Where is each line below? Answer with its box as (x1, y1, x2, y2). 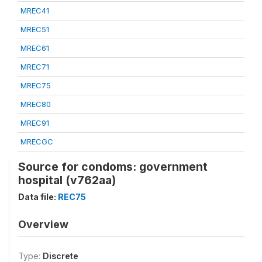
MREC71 (20, 61, 49, 71)
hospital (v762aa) (18, 173, 116, 187)
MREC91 (20, 118, 49, 127)
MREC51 (20, 24, 49, 34)
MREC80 (20, 99, 51, 109)
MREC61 (20, 43, 49, 53)
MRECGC (20, 136, 53, 146)
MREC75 (20, 80, 51, 90)
